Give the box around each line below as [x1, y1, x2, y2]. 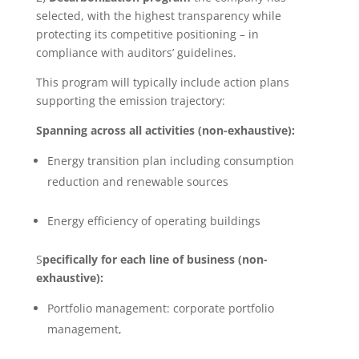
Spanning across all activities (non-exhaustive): [35, 123, 295, 139]
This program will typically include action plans [35, 75, 289, 91]
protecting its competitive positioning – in [35, 26, 259, 42]
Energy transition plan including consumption [46, 153, 294, 169]
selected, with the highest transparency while [35, 8, 281, 24]
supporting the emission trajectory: [35, 93, 225, 109]
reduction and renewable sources [46, 174, 228, 190]
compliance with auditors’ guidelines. [35, 45, 236, 61]
